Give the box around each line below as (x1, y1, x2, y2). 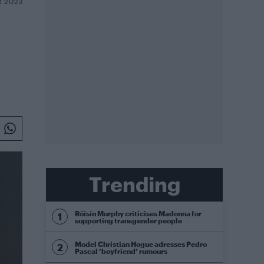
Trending (88, 172, 180, 196)
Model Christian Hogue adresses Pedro (75, 239, 207, 248)
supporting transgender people (75, 216, 182, 225)
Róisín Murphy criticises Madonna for (75, 209, 202, 217)
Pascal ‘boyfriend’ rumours (75, 246, 167, 255)
